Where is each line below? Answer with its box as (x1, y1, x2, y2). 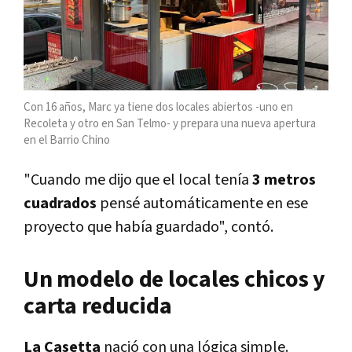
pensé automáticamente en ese (97, 193, 308, 214)
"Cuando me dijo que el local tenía (24, 170, 252, 191)
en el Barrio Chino (24, 133, 110, 148)
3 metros (252, 170, 316, 191)
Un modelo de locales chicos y (24, 264, 325, 296)
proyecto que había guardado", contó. (24, 217, 273, 238)
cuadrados (24, 193, 97, 214)
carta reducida (24, 291, 172, 323)
